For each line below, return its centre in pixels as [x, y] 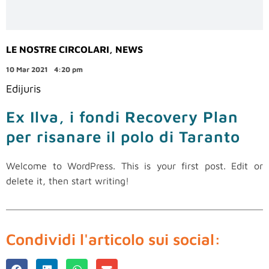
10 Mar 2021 [27, 70]
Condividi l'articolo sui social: [113, 239]
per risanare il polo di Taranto [123, 137]
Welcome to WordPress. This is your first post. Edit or [134, 166]
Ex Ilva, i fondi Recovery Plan [122, 117]
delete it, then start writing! [68, 181]
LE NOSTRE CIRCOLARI [58, 50]
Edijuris [23, 89]
